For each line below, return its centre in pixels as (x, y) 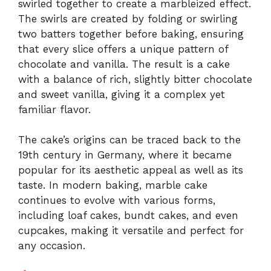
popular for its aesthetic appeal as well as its (131, 170)
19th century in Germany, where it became (125, 155)
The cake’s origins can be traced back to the (129, 140)
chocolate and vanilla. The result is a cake (124, 64)
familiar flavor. (54, 109)
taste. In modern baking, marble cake (113, 185)
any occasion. (52, 246)
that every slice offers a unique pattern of (123, 49)
